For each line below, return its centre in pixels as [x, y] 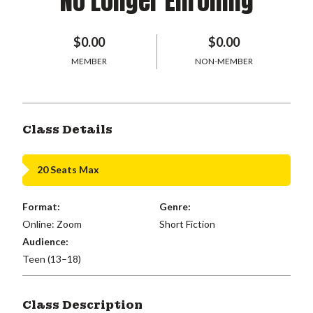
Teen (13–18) [52, 259]
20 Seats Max [68, 169]
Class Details [67, 129]
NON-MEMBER [224, 61]
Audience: [45, 241]
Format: [41, 206]
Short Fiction [187, 224]
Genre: [175, 206]
